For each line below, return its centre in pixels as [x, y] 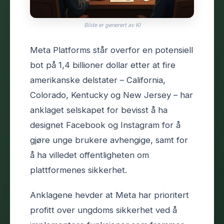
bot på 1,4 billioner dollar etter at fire [103, 65]
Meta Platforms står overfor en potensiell [111, 50]
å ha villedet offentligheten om [89, 155]
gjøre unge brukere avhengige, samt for [109, 140]
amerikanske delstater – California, [98, 80]
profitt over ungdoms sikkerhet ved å [103, 210]
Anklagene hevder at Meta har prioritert [109, 195]
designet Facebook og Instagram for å [105, 125]
